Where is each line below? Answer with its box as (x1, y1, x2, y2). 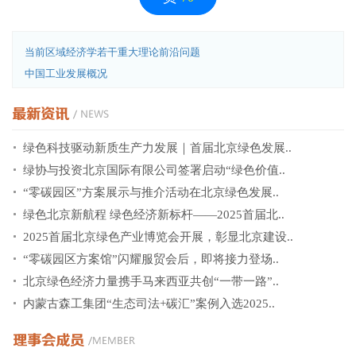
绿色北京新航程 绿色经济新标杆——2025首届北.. (23, 208, 284, 221)
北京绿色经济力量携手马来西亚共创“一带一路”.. (23, 275, 279, 288)
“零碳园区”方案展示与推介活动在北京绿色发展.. (23, 186, 279, 199)
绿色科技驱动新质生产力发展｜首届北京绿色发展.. (23, 141, 292, 154)
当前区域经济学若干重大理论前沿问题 (25, 46, 200, 58)
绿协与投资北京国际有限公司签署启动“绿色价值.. (23, 164, 285, 176)
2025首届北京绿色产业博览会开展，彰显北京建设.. (23, 230, 293, 243)
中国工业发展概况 (25, 68, 107, 79)
